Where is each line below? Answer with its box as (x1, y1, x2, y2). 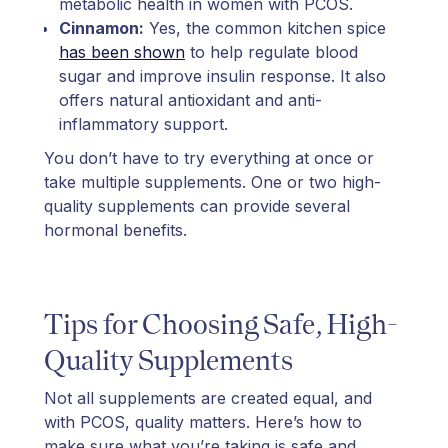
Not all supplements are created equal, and (44, 387, 372, 408)
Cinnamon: (59, 17, 144, 38)
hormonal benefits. (44, 219, 192, 240)
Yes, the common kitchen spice (144, 17, 386, 38)
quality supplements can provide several (44, 195, 350, 216)
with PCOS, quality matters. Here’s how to (44, 411, 362, 432)
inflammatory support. (59, 113, 228, 134)
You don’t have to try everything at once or (44, 147, 374, 168)
